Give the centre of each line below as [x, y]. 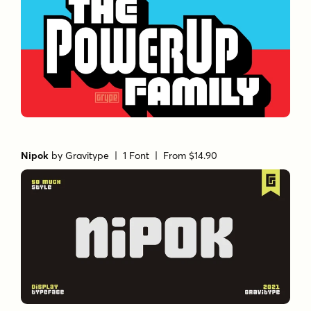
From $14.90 [191, 155]
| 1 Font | [136, 155]
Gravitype [87, 155]
